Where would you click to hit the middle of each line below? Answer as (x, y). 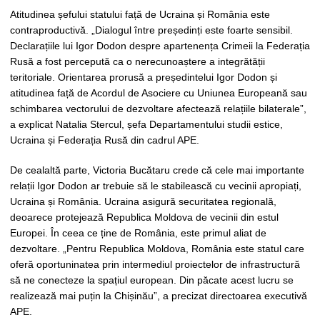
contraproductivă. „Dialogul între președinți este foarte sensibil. (151, 30)
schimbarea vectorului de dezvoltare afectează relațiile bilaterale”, (158, 109)
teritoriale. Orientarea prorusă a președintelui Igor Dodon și (144, 77)
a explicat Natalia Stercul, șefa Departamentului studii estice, (146, 124)
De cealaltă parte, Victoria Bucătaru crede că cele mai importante (157, 170)
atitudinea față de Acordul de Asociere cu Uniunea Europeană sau (159, 93)
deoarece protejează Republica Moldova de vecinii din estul (144, 217)
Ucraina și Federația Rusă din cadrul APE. (105, 140)
